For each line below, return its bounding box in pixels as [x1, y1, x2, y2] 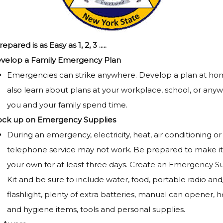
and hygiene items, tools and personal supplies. [7, 205, 187, 215]
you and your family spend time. [7, 100, 129, 110]
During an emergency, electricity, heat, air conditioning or [7, 130, 222, 140]
